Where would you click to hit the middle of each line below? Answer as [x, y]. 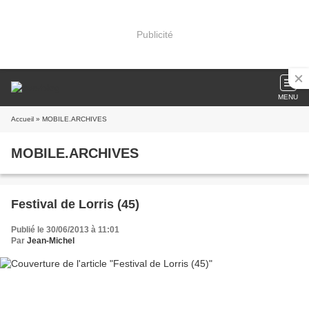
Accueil [22, 119]
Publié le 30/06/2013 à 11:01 [65, 230]
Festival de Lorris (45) [75, 204]
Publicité [154, 34]
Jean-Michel [51, 241]
